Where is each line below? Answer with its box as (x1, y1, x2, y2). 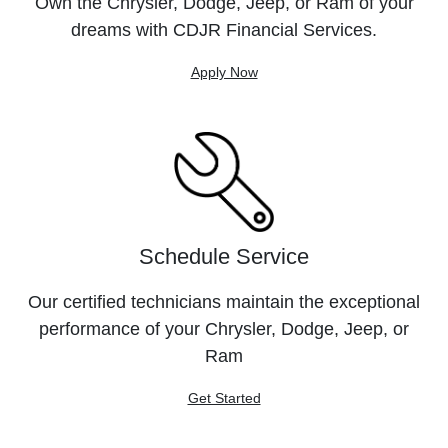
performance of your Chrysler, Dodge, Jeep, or (39, 319, 409, 339)
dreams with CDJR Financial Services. (71, 20, 377, 40)
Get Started (187, 390, 261, 406)
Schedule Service (139, 244, 309, 269)
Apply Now (190, 64, 258, 80)
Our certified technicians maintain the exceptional (28, 292, 420, 312)
